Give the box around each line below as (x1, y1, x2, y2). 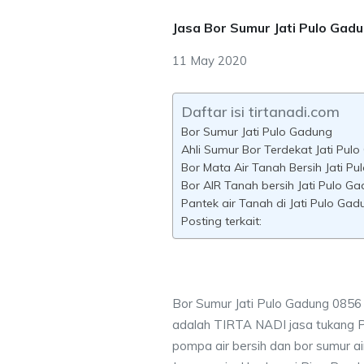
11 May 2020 (172, 53, 247, 68)
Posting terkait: (181, 214, 262, 228)
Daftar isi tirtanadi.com (181, 102, 340, 121)
